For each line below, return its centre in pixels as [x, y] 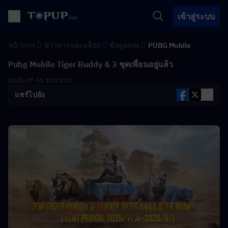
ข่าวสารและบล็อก [72, 45]
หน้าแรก [21, 45]
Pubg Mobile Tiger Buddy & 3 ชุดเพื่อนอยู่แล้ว [91, 64]
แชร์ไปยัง [30, 95]
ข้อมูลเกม [124, 45]
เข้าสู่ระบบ [196, 16]
